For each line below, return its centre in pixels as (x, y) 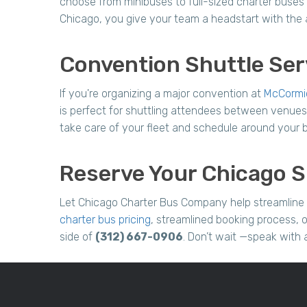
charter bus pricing (105, 220)
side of (77, 237)
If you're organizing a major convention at (162, 94)
